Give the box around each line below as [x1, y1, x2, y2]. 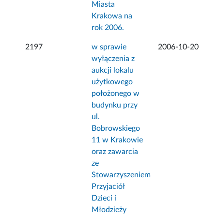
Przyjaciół [92, 183, 125, 191]
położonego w [92, 90, 140, 98]
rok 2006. [92, 24, 124, 32]
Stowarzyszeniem [92, 171, 151, 179]
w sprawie [92, 43, 127, 51]
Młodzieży [92, 206, 127, 214]
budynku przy [92, 101, 138, 109]
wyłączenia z [92, 55, 135, 63]
